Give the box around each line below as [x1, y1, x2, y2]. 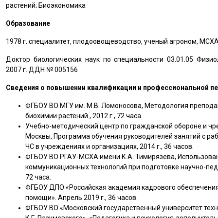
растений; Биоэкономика [6, 1, 86, 9]
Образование [6, 19, 51, 27]
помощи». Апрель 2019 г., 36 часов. [25, 194, 138, 201]
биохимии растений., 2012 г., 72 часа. [25, 112, 143, 120]
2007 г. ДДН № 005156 [6, 66, 78, 73]
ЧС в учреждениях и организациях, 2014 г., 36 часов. [25, 143, 194, 150]
